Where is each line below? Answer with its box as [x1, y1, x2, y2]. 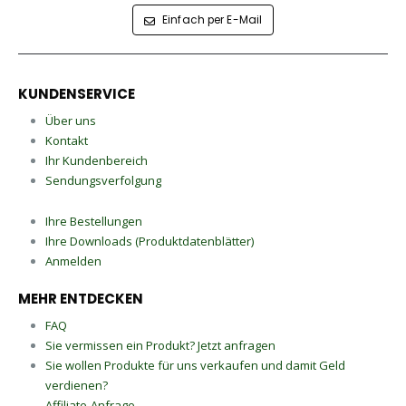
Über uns [44, 112, 96, 130]
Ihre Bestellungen [44, 212, 142, 229]
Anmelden [44, 252, 101, 269]
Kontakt [44, 132, 88, 150]
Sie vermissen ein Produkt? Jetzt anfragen [44, 336, 275, 353]
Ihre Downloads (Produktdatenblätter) [44, 232, 254, 249]
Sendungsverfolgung [44, 172, 161, 189]
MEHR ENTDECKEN [18, 288, 143, 308]
